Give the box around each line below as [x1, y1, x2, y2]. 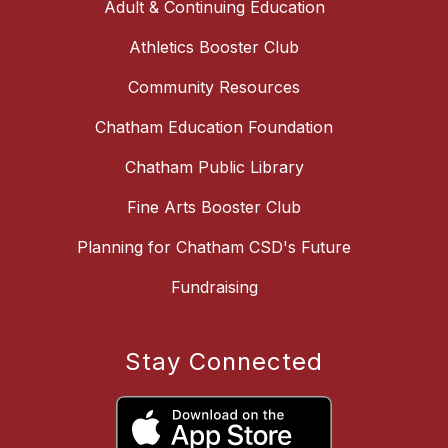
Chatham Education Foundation [95, 117, 333, 138]
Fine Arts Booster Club [127, 197, 301, 218]
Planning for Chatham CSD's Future [77, 237, 351, 258]
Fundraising [170, 277, 258, 298]
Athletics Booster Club [129, 37, 299, 58]
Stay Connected [125, 347, 323, 377]
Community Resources [128, 77, 300, 98]
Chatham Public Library [124, 157, 304, 178]
